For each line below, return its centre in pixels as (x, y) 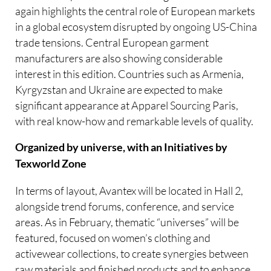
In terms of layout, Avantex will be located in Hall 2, (129, 190)
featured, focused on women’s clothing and (113, 237)
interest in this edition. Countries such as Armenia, (130, 73)
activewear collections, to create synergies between (132, 253)
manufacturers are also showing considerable (119, 58)
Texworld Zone (51, 164)
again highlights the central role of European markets (135, 11)
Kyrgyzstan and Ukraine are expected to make (119, 89)
